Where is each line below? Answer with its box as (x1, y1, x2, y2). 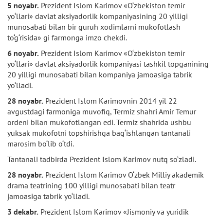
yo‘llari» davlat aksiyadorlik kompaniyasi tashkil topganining (7, 59, 209, 69)
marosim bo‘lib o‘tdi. (7, 139, 74, 148)
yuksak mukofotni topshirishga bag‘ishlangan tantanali (7, 128, 191, 138)
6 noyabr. (7, 48, 39, 58)
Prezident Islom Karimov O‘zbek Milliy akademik (43, 170, 204, 180)
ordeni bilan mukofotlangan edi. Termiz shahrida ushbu (7, 117, 191, 127)
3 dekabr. (7, 207, 38, 217)
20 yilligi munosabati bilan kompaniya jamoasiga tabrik (7, 70, 192, 79)
